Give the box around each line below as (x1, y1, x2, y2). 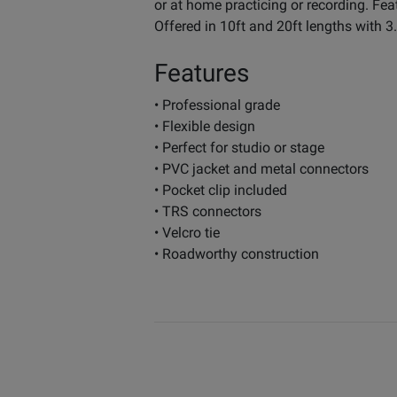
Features (154, 58, 249, 88)
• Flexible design (154, 118, 255, 135)
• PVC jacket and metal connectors (154, 160, 369, 177)
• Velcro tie (154, 224, 220, 241)
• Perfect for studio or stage (154, 139, 324, 156)
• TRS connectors (154, 203, 261, 220)
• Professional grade (154, 97, 280, 113)
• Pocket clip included (154, 182, 287, 198)
